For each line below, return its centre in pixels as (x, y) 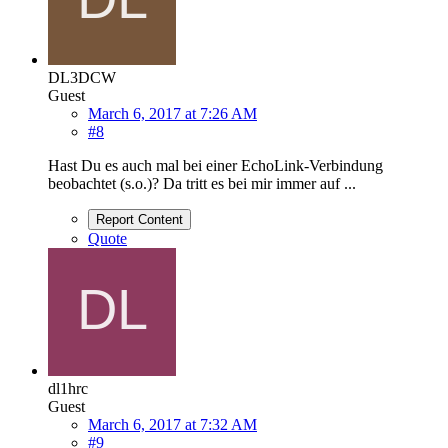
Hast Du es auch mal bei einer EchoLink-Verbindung (215, 165)
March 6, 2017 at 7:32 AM (172, 424)
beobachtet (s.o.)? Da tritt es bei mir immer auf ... (202, 183)
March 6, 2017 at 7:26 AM (172, 113)
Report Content (139, 219)
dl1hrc (68, 388)
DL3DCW (82, 77)
